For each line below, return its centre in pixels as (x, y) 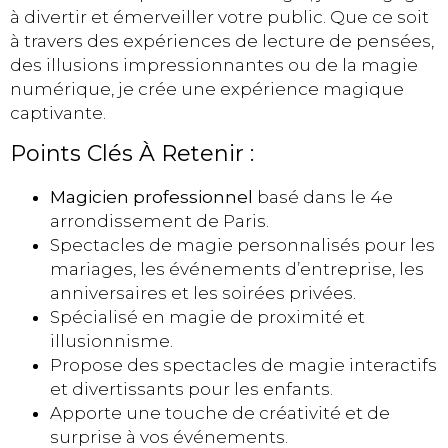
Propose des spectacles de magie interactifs (243, 365)
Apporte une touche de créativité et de (220, 413)
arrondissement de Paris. (159, 221)
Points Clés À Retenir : (132, 154)
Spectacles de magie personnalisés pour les (242, 245)
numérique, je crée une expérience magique (207, 88)
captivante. (58, 112)
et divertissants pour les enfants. (191, 389)
